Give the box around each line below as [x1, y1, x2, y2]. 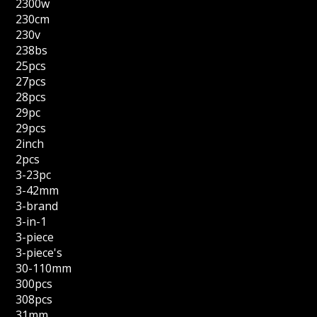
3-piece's [16, 245, 63, 260]
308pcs [16, 292, 53, 307]
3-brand [16, 198, 59, 214]
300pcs [16, 276, 53, 292]
